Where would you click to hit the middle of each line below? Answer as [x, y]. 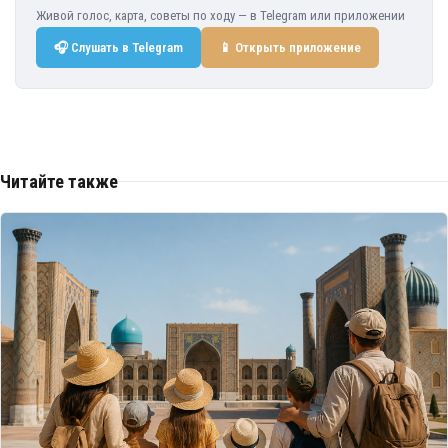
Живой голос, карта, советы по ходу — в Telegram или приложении [220, 15]
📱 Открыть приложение [290, 47]
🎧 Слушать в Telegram [118, 47]
